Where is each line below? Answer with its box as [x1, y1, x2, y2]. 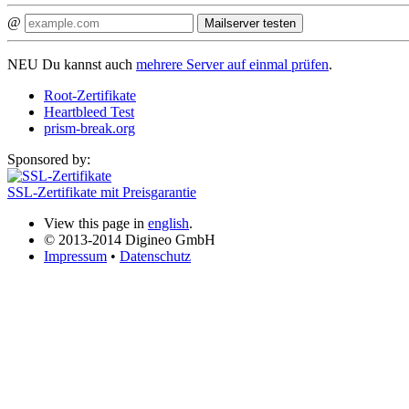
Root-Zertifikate [44, 87, 136, 103]
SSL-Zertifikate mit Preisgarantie [7, 184, 196, 200]
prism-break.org [44, 120, 135, 136]
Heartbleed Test [44, 103, 134, 120]
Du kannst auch [38, 56, 136, 72]
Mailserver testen [204, 16, 296, 30]
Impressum [44, 247, 107, 264]
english [148, 215, 189, 231]
